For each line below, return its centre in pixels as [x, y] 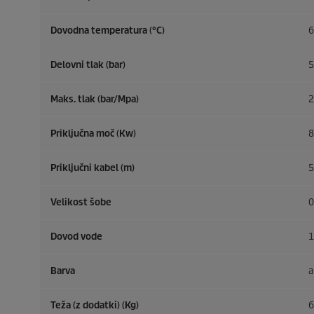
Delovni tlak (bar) [88, 65]
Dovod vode [76, 237]
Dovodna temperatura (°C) [108, 31]
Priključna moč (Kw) [93, 134]
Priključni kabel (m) [93, 168]
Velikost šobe [81, 203]
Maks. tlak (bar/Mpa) [95, 100]
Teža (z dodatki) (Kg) [95, 306]
